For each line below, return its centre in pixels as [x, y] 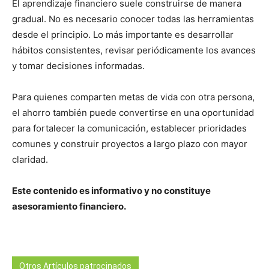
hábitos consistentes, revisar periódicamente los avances [134, 50]
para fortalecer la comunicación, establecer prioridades [129, 128]
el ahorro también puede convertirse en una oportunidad [133, 112]
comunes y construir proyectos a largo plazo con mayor [130, 144]
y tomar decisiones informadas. [78, 65]
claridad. [30, 159]
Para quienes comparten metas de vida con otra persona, [133, 97]
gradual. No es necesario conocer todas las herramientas [133, 19]
